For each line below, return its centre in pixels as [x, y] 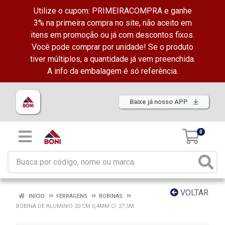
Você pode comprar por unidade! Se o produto [113, 47]
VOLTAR [193, 193]
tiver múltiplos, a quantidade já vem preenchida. [113, 59]
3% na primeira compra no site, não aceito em [113, 23]
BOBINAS [111, 196]
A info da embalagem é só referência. [113, 71]
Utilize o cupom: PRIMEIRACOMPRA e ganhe [113, 11]
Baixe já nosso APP [159, 102]
